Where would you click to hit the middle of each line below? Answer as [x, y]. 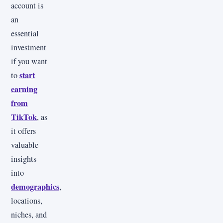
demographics [35, 186]
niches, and [29, 214]
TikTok [24, 117]
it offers [23, 131]
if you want [29, 61]
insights [24, 159]
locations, [27, 200]
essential [25, 33]
